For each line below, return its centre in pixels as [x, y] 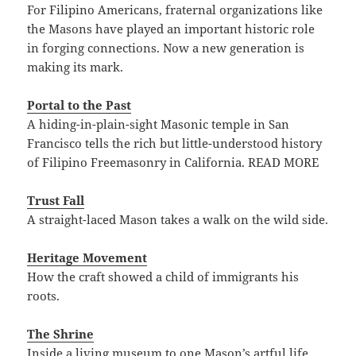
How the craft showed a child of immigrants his [163, 276]
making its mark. [75, 66]
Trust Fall [56, 200]
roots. [44, 295]
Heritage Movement [87, 257]
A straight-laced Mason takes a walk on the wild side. [178, 219]
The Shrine [61, 333]
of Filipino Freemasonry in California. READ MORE [173, 162]
